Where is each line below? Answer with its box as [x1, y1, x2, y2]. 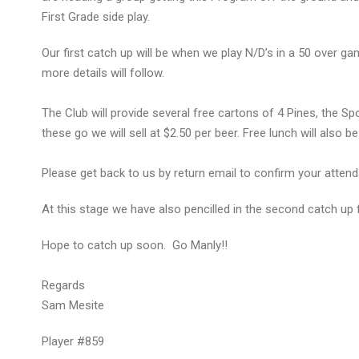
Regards [42, 278, 85, 293]
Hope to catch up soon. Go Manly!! [42, 238, 228, 253]
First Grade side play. [42, 10, 150, 25]
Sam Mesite [42, 298, 104, 313]
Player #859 [42, 334, 104, 349]
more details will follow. [42, 66, 164, 81]
